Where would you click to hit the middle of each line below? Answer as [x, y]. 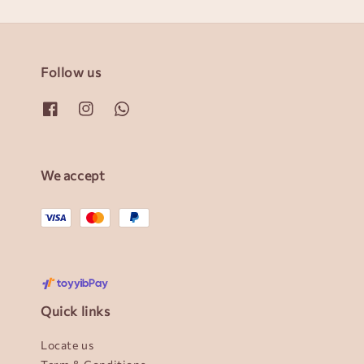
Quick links [76, 311]
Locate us [67, 345]
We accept [73, 175]
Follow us [71, 72]
